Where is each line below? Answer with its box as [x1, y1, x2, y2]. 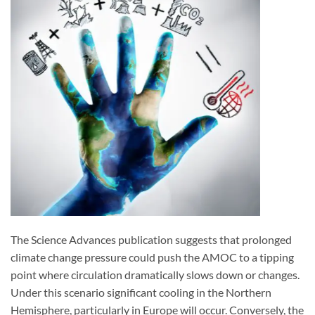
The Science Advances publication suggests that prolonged [11, 233, 292, 247]
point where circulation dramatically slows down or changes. [11, 268, 300, 282]
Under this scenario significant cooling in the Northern [11, 285, 271, 300]
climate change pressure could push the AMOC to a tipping [11, 250, 294, 264]
